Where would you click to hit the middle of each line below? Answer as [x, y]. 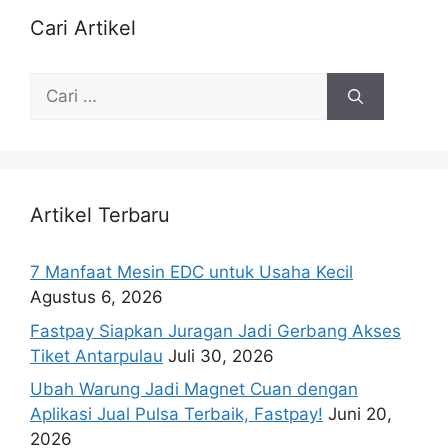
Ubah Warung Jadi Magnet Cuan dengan [194, 389]
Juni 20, [360, 414]
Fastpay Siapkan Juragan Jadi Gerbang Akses [215, 330]
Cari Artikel [83, 28]
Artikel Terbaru [100, 215]
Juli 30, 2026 [221, 355]
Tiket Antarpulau [96, 355]
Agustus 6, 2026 [96, 297]
